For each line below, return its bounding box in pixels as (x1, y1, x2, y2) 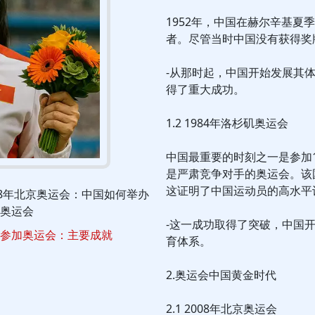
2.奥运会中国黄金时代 (166, 267, 276, 283)
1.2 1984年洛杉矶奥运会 (166, 115, 288, 131)
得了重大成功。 (166, 82, 245, 97)
